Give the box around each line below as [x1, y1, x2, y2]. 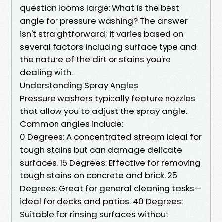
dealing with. [20, 66, 73, 78]
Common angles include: [20, 117, 123, 130]
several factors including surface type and [20, 40, 197, 53]
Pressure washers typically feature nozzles [20, 92, 195, 104]
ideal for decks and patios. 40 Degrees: [20, 195, 183, 207]
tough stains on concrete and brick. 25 [20, 169, 177, 181]
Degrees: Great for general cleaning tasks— [20, 182, 201, 194]
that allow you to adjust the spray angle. [20, 105, 187, 117]
